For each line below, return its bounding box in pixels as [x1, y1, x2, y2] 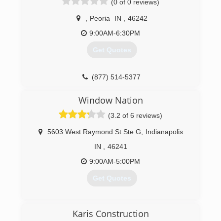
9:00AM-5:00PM [89, 157, 140, 165]
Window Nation [78, 94, 143, 106]
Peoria [89, 14, 110, 22]
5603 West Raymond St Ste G [47, 128, 141, 136]
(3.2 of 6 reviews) [108, 111, 162, 119]
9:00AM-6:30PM [89, 29, 140, 37]
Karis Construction [72, 208, 149, 220]
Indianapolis [146, 128, 183, 136]
